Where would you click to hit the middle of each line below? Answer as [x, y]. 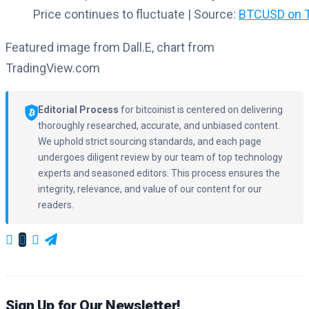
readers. [56, 205]
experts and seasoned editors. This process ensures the [159, 173]
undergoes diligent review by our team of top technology [161, 157]
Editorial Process [79, 109]
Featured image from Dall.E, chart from [110, 47]
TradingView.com [53, 68]
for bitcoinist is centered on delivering [201, 109]
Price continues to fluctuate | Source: [136, 14]
